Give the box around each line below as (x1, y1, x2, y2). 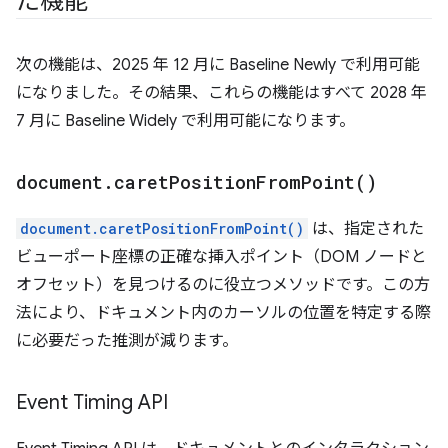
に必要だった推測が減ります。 (16, 331, 238, 351)
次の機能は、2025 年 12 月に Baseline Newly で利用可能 (16, 55, 420, 75)
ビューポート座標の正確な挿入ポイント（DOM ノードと (16, 247, 427, 267)
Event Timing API (16, 390, 168, 415)
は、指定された (308, 219, 424, 239)
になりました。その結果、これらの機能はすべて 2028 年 (16, 83, 427, 103)
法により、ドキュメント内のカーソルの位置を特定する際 (16, 303, 431, 323)
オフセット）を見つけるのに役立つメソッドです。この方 (16, 275, 430, 295)
